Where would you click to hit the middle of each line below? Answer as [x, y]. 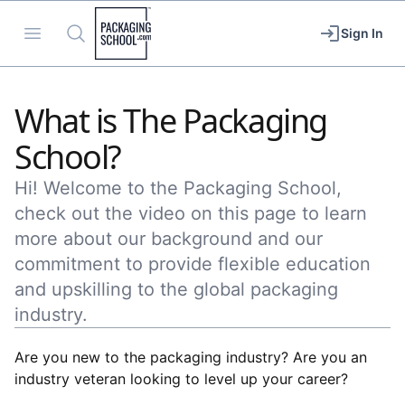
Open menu [71, 32]
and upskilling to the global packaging [176, 289]
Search [88, 32]
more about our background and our [169, 239]
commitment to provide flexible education [193, 264]
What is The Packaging [171, 121]
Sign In [362, 33]
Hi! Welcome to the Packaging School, [178, 188]
